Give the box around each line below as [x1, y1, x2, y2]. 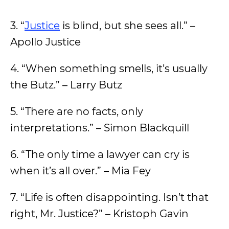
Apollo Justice [10, 36, 81, 48]
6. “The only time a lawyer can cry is [10, 148, 190, 161]
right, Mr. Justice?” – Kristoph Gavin [10, 208, 189, 220]
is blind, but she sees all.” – [60, 19, 195, 32]
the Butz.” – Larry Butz [10, 79, 122, 91]
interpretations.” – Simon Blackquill [10, 122, 189, 134]
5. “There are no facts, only [10, 105, 143, 118]
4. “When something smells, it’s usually [10, 62, 208, 75]
